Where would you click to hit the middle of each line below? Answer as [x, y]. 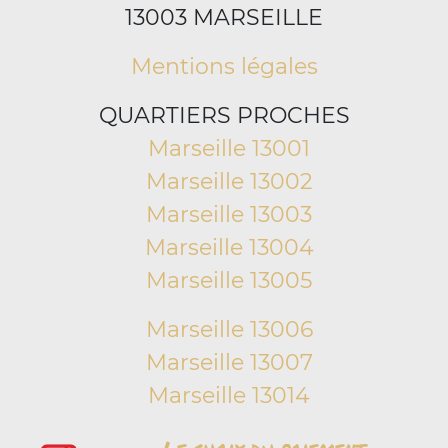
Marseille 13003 [229, 214]
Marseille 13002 [229, 181]
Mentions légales [224, 66]
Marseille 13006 [229, 329]
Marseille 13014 [229, 395]
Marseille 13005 [229, 280]
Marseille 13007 [229, 362]
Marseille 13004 [229, 247]
